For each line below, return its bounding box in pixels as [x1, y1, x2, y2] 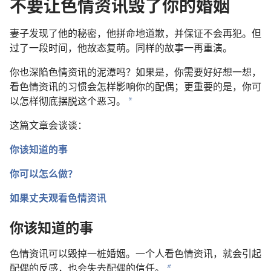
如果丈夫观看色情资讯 [10, 190, 106, 204]
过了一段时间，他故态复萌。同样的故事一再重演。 [10, 40, 232, 54]
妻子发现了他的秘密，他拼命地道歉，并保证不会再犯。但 [10, 25, 261, 40]
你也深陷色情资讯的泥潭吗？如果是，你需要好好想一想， [10, 64, 261, 79]
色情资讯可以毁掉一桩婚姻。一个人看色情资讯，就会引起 [10, 246, 261, 261]
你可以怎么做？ [10, 166, 77, 180]
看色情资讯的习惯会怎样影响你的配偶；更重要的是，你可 [10, 79, 261, 93]
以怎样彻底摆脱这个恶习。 [10, 93, 126, 108]
